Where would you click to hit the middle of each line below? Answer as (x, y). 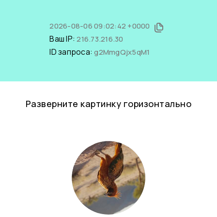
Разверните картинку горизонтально (108, 104)
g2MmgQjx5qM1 (122, 52)
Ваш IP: (63, 39)
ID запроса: (72, 52)
